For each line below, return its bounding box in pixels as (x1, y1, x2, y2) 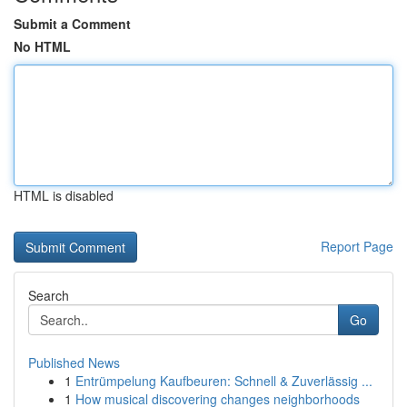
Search (28, 286, 69, 304)
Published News (28, 353, 120, 372)
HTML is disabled (14, 186, 114, 204)
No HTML (14, 37, 71, 55)
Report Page (321, 237, 393, 255)
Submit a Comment (14, 15, 131, 33)
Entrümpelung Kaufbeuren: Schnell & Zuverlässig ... (75, 372, 372, 390)
